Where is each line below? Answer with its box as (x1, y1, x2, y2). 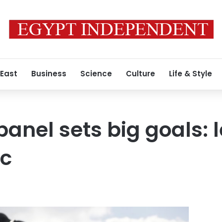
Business (31, 68, 66, 79)
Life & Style (169, 68, 212, 79)
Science (80, 68, 112, 79)
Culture (126, 68, 155, 79)
